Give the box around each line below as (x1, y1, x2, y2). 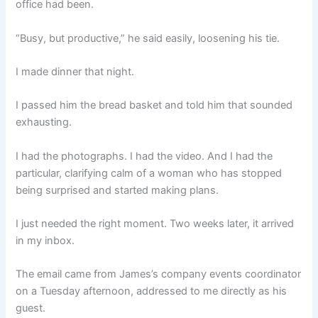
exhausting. (16, 116, 72, 129)
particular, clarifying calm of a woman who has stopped (16, 166, 283, 180)
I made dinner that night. (16, 65, 135, 78)
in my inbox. (16, 234, 75, 247)
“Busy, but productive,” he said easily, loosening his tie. (16, 31, 280, 45)
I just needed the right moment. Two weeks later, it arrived (16, 216, 295, 230)
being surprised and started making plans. (16, 183, 219, 197)
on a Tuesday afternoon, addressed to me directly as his (16, 285, 287, 298)
